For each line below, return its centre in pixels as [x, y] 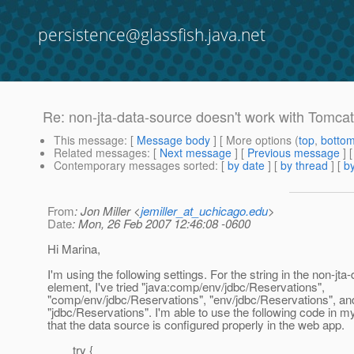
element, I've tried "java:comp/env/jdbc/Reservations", [186, 287]
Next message [196, 153]
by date [246, 166]
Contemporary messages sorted [134, 166]
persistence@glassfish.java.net [152, 35]
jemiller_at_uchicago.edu [204, 211]
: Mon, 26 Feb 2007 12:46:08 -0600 [161, 224]
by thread [304, 166]
